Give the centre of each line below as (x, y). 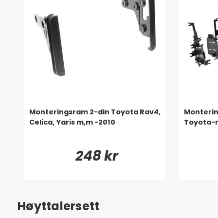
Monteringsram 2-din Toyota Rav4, (95, 112)
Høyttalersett (59, 206)
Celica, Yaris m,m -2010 (72, 122)
